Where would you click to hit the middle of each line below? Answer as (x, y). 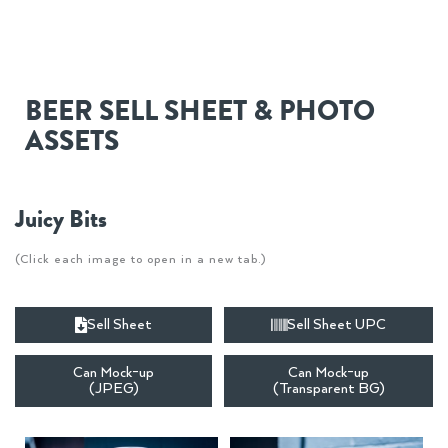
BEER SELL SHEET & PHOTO (200, 111)
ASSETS (72, 141)
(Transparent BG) (328, 389)
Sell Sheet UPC (336, 325)
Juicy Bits (61, 219)
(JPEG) (113, 389)
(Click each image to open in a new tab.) (140, 260)
